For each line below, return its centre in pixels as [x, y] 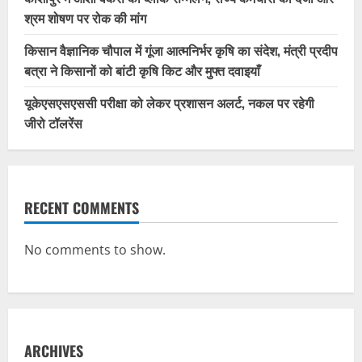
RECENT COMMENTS [82, 207]
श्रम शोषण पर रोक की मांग [85, 17]
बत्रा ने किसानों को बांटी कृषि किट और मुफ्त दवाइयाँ [142, 70]
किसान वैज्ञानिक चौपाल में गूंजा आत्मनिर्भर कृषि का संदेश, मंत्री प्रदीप [181, 50]
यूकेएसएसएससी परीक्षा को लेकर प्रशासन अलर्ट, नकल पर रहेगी [169, 102]
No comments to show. [95, 249]
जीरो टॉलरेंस [53, 122]
